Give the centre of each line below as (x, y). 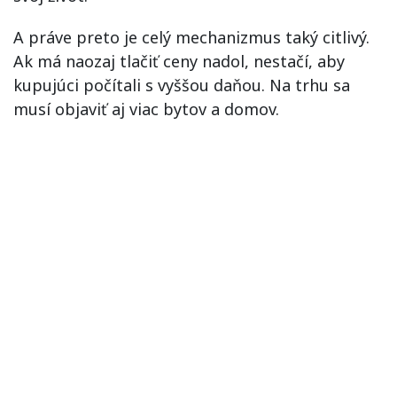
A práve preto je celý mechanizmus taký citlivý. (191, 37)
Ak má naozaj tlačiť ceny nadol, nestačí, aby (179, 61)
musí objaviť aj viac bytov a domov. (146, 109)
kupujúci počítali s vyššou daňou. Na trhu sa (182, 85)
